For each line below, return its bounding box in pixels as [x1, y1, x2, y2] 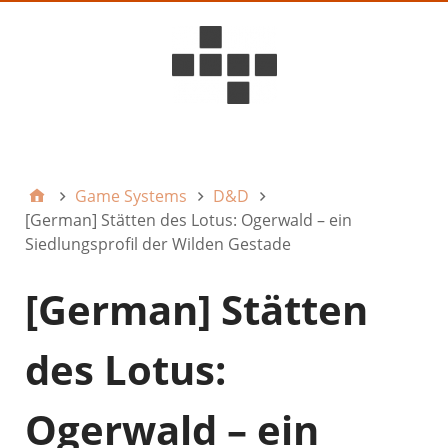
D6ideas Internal [185, 136, 299, 157]
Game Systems [75, 184, 187, 207]
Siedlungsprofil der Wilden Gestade [25, 232, 291, 255]
